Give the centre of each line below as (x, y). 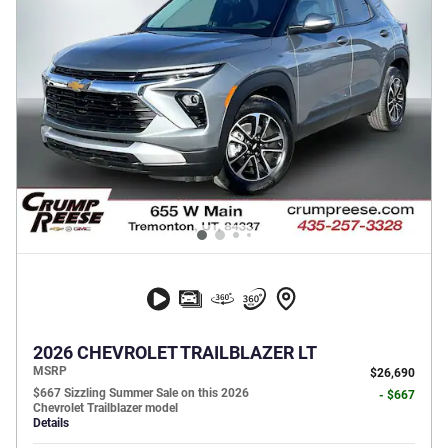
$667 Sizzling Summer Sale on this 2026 (141, 393)
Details (51, 423)
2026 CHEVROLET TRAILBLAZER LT (175, 353)
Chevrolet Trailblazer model (105, 408)
